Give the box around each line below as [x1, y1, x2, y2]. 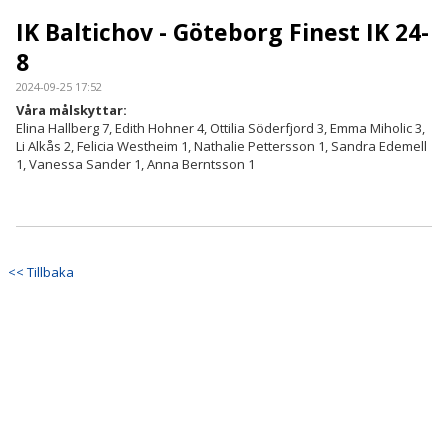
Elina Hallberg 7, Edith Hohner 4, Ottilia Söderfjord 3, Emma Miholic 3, [16, 119, 425, 137]
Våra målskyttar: [16, 101, 127, 119]
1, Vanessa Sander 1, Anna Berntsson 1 [16, 155, 255, 173]
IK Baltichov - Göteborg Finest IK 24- [16, 16, 429, 48]
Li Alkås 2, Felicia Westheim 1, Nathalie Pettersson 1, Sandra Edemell [16, 137, 427, 155]
